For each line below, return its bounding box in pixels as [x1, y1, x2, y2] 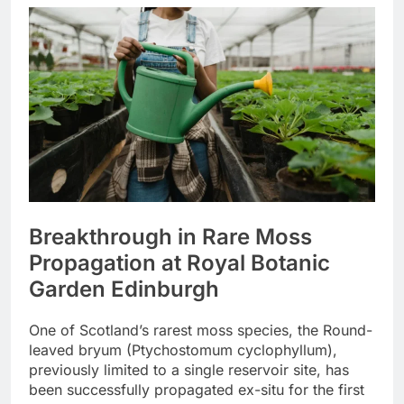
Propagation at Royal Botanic [29, 250, 330, 277]
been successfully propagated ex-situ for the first [29, 381, 364, 399]
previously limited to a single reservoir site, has [29, 361, 349, 380]
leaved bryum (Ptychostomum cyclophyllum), [29, 341, 337, 360]
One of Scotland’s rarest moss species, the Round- [29, 321, 372, 340]
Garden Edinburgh [29, 276, 219, 303]
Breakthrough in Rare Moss [29, 224, 312, 251]
